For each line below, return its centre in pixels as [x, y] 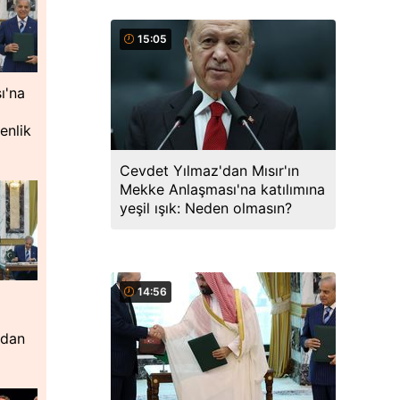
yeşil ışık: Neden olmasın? [206, 208]
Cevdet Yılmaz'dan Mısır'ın [209, 171]
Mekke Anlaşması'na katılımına [222, 189]
